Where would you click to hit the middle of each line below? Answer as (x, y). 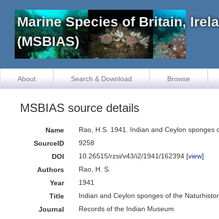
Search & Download (101, 79)
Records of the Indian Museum (127, 209)
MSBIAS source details (80, 108)
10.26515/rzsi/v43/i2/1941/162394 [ (134, 156)
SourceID (49, 143)
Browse (179, 79)
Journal (52, 209)
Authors (51, 170)
